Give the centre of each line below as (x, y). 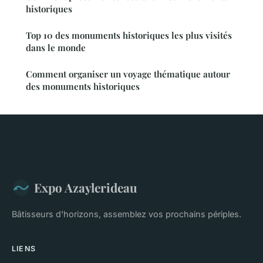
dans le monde (56, 48)
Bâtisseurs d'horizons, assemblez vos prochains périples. (127, 214)
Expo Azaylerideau (86, 188)
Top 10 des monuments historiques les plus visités (129, 36)
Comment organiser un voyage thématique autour (128, 74)
